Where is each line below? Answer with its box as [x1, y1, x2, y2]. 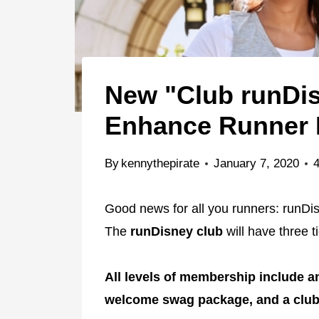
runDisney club [130, 224, 223, 239]
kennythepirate [121, 156, 200, 170]
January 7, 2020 [214, 156, 300, 170]
